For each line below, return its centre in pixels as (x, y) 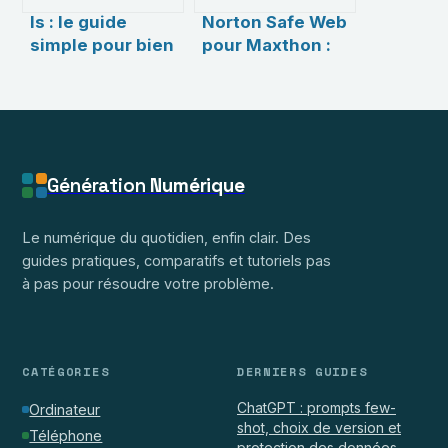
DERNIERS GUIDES (302, 371)
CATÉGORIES (66, 371)
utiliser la (70, 67)
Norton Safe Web (275, 21)
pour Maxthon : (267, 44)
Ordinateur (65, 409)
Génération (99, 185)
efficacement (260, 113)
